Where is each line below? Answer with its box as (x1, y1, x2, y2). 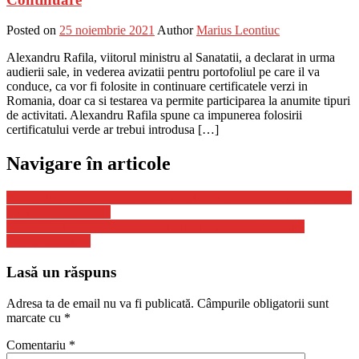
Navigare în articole (6, 153, 171, 175)
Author (157, 23, 193, 38)
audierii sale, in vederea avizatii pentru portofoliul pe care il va (6, 65, 320, 79)
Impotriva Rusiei (6, 234, 91, 248)
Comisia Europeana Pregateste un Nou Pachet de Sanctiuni (6, 220, 305, 234)
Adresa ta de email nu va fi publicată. (6, 296, 194, 310)
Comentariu (6, 337, 69, 352)
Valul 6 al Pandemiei (6, 205, 111, 220)
